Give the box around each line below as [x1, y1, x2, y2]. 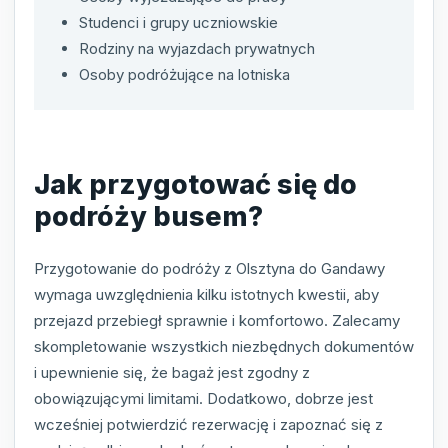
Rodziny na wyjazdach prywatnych [79, 38, 315, 58]
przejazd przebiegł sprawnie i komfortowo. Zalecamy [34, 310, 400, 330]
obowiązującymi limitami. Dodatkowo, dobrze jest [34, 388, 373, 408]
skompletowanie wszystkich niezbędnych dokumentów [34, 336, 414, 356]
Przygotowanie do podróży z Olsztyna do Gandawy [34, 258, 385, 278]
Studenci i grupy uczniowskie [79, 12, 278, 32]
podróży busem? [34, 200, 263, 234]
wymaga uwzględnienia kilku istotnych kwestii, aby [34, 284, 379, 304]
